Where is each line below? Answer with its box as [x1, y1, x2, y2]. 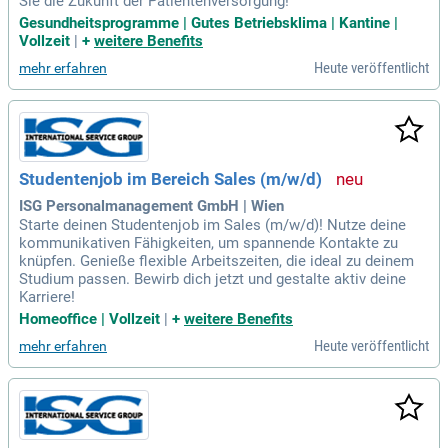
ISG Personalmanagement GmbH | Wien [19, 196, 284, 215]
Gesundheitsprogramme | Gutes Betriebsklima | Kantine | [19, 14, 398, 33]
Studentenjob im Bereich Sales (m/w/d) [19, 170, 322, 190]
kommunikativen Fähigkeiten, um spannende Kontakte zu [19, 233, 398, 252]
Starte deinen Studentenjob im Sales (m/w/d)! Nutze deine [19, 215, 406, 234]
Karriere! [19, 287, 75, 306]
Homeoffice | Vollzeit [19, 309, 160, 328]
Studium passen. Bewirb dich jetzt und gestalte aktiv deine [19, 269, 406, 288]
